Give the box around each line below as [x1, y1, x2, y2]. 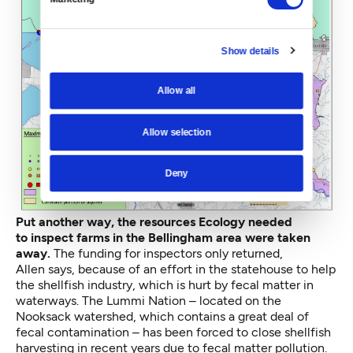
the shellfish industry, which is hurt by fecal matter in [16, 277, 314, 292]
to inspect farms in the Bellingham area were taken [16, 229, 310, 245]
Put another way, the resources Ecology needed [16, 214, 292, 229]
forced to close [196, 324, 281, 340]
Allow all [157, 84, 196, 96]
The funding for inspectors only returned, [50, 245, 283, 261]
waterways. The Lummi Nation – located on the [16, 292, 281, 308]
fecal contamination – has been [16, 324, 196, 340]
